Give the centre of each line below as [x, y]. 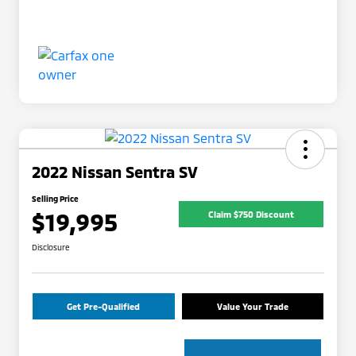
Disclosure [51, 248]
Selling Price [55, 199]
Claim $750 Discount [251, 214]
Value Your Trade [252, 307]
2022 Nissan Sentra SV [115, 172]
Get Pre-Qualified [104, 307]
